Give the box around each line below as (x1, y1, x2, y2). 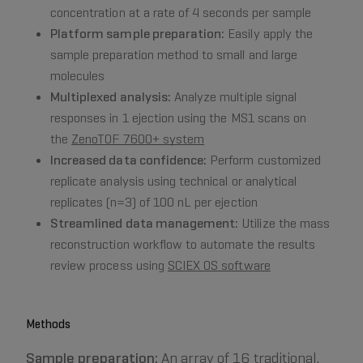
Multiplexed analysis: (50, 88, 171, 106)
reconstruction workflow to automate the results (50, 236, 316, 254)
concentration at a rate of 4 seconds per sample (50, 4, 312, 22)
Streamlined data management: (50, 215, 239, 233)
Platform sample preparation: (50, 25, 225, 43)
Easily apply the (224, 25, 314, 43)
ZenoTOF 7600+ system (71, 130, 205, 148)
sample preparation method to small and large (50, 46, 297, 64)
